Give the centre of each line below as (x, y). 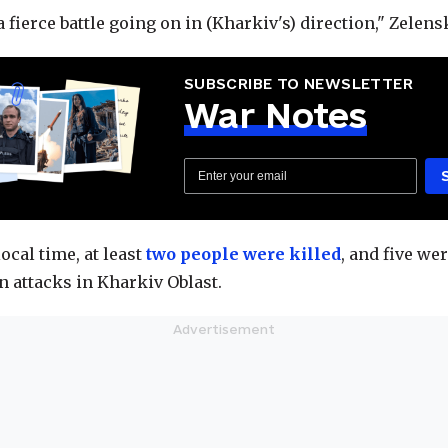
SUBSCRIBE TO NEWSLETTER (298, 83)
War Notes (275, 115)
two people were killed (243, 254)
